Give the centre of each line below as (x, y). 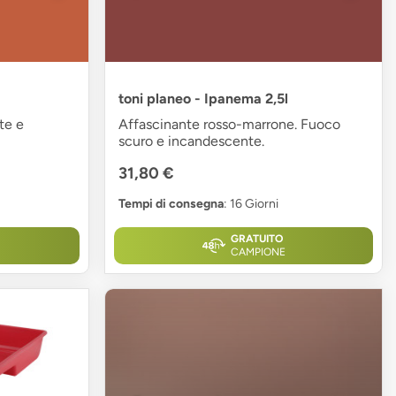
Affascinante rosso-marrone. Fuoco (230, 125)
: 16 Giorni (251, 204)
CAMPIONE (258, 252)
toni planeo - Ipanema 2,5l (204, 99)
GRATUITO (256, 239)
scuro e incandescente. (192, 141)
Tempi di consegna (171, 204)
